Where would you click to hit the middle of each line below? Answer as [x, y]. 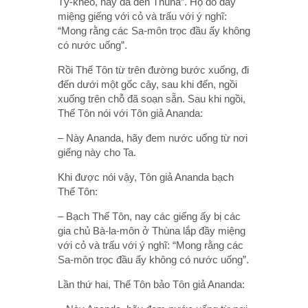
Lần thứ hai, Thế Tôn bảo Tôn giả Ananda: [151, 284]
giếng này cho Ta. [97, 152]
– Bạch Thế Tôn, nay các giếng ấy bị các [149, 216]
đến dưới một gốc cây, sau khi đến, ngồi [147, 84]
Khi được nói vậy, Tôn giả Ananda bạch [146, 177]
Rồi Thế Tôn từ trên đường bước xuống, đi [153, 69]
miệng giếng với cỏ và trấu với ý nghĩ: [142, 16]
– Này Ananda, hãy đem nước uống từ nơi [153, 137]
